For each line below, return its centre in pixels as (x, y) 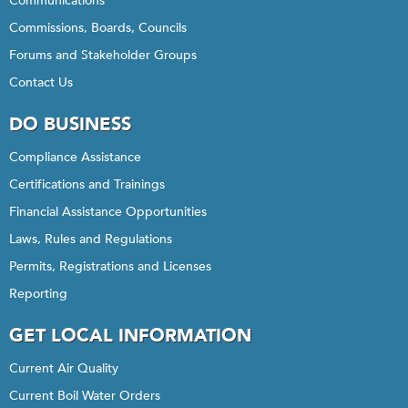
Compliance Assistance (75, 157)
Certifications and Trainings (87, 184)
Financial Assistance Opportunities (108, 212)
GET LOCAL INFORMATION (130, 336)
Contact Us (41, 82)
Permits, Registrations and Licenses (110, 266)
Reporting (38, 294)
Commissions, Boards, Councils (98, 28)
